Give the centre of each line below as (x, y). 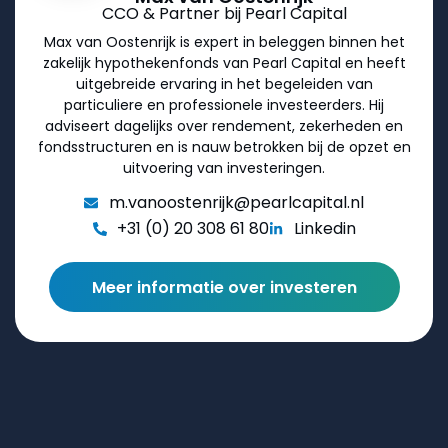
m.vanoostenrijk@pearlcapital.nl (236, 203)
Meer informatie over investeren (224, 288)
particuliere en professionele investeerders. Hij (224, 104)
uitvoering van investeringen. (224, 167)
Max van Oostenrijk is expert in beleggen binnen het (224, 41)
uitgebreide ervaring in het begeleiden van (224, 83)
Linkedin (324, 229)
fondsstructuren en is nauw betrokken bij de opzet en (224, 146)
